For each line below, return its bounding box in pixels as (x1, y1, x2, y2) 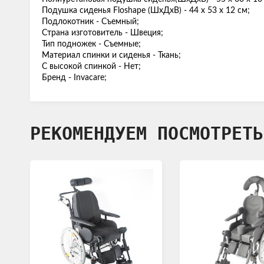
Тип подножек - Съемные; (42, 40, 141, 48)
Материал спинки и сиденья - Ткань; (42, 51, 181, 60)
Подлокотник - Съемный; (42, 18, 139, 26)
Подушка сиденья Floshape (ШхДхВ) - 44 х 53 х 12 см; (42, 6, 250, 15)
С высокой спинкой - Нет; (42, 62, 141, 71)
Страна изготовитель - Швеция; (42, 29, 163, 37)
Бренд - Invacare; (42, 74, 107, 82)
